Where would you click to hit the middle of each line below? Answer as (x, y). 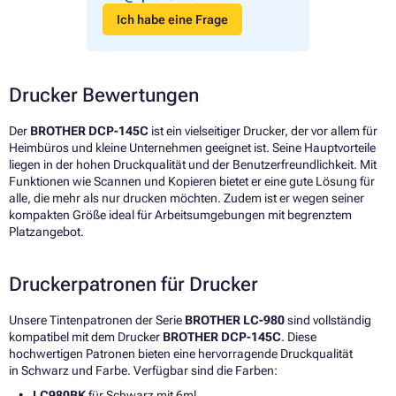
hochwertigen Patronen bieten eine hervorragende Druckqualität (181, 353)
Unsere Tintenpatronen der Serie (97, 320)
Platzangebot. (46, 231)
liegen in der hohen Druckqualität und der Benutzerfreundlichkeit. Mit (193, 164)
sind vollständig (328, 320)
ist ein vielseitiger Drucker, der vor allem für (263, 130)
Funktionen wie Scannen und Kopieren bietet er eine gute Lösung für (192, 181)
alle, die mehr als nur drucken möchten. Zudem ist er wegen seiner (187, 198)
